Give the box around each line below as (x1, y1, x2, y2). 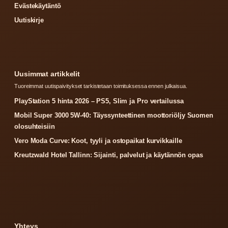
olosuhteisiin (14, 122, 55, 130)
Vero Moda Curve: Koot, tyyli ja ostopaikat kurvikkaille (14, 136, 182, 145)
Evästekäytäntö (14, 2, 61, 10)
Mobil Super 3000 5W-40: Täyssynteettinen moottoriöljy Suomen (14, 111, 213, 119)
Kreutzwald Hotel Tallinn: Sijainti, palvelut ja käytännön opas (14, 151, 203, 159)
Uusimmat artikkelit (14, 69, 80, 78)
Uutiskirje (14, 16, 44, 24)
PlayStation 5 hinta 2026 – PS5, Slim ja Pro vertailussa (14, 97, 184, 105)
